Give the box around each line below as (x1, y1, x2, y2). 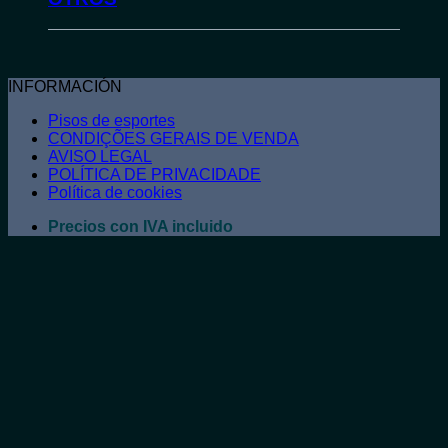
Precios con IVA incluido (48, 217, 233, 235)
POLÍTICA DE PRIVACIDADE (48, 165, 261, 183)
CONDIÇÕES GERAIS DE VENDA (48, 129, 299, 147)
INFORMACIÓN (8, 77, 122, 95)
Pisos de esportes (48, 111, 175, 129)
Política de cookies (48, 183, 182, 201)
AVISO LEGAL (48, 147, 152, 165)
